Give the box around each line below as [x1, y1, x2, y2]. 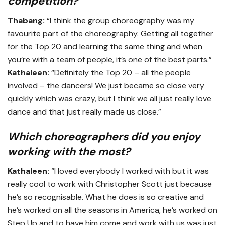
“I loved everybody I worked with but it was [49, 166, 209, 177]
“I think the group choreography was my [45, 15, 194, 26]
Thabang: [8, 15, 45, 26]
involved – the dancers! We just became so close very [8, 80, 204, 91]
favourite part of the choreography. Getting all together [8, 28, 213, 39]
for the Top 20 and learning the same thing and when [8, 41, 202, 52]
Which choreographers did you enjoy [8, 130, 200, 144]
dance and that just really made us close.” [8, 106, 161, 117]
